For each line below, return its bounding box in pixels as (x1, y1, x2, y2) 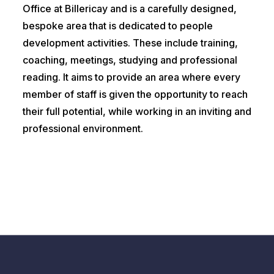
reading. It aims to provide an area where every (22, 71, 240, 84)
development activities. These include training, (22, 37, 238, 50)
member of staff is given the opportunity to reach (22, 88, 248, 101)
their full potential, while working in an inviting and (22, 105, 251, 118)
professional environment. (22, 122, 143, 135)
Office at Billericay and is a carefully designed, (22, 2, 237, 15)
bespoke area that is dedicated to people (22, 20, 213, 32)
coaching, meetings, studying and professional (22, 54, 237, 67)
